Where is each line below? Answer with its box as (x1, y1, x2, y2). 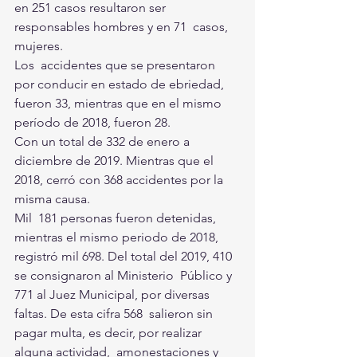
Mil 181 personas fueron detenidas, (14, 210, 219, 226)
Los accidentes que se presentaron (14, 57, 218, 73)
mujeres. (14, 37, 63, 53)
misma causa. (14, 190, 90, 206)
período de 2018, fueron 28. (14, 114, 174, 130)
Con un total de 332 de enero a (14, 133, 193, 149)
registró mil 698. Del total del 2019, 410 (14, 248, 235, 264)
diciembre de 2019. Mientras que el (14, 152, 217, 168)
